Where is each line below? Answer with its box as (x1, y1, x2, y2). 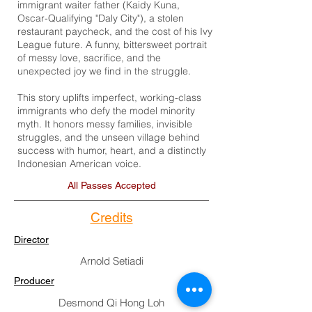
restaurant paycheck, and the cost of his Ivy (17, 25, 212, 38)
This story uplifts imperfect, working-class (17, 91, 201, 104)
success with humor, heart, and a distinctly (17, 144, 206, 157)
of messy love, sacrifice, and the (17, 52, 161, 64)
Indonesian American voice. (17, 157, 141, 170)
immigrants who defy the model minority (17, 104, 195, 117)
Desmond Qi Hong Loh (58, 296, 164, 309)
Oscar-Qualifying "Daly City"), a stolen (17, 12, 184, 24)
